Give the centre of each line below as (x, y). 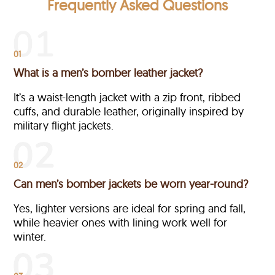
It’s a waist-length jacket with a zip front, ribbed (127, 98)
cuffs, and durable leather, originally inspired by (129, 112)
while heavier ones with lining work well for (121, 223)
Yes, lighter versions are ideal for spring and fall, (130, 209)
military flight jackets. (64, 126)
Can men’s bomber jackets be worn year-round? (131, 184)
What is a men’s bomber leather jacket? (108, 73)
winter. (30, 237)
